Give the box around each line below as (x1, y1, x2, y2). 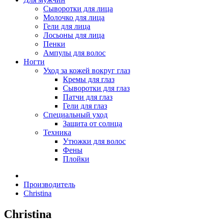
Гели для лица (43, 22, 90, 30)
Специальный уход (43, 110, 108, 119)
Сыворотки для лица (43, 4, 113, 13)
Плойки (63, 155, 89, 163)
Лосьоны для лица (43, 31, 105, 39)
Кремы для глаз (63, 75, 114, 83)
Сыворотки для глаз (63, 84, 130, 92)
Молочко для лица (43, 13, 105, 22)
